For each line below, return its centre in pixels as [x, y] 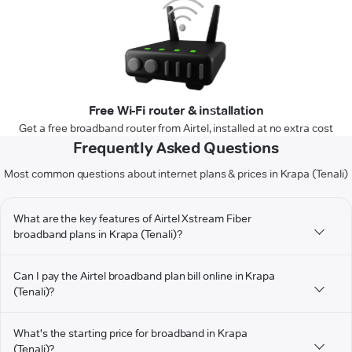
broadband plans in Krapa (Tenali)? [98, 235]
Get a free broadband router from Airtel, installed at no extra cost [176, 128]
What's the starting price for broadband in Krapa [130, 334]
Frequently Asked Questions [176, 148]
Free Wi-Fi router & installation [176, 111]
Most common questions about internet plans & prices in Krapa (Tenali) [176, 174]
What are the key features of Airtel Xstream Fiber [132, 219]
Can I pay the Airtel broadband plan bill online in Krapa [145, 276]
